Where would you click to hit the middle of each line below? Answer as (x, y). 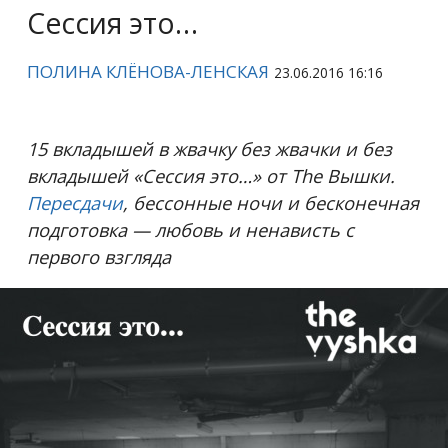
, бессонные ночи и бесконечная (271, 202)
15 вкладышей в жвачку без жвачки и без (210, 148)
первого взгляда (99, 256)
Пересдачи (75, 202)
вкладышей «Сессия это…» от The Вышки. (211, 175)
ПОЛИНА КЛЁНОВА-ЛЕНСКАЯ (148, 71)
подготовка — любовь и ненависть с (191, 229)
